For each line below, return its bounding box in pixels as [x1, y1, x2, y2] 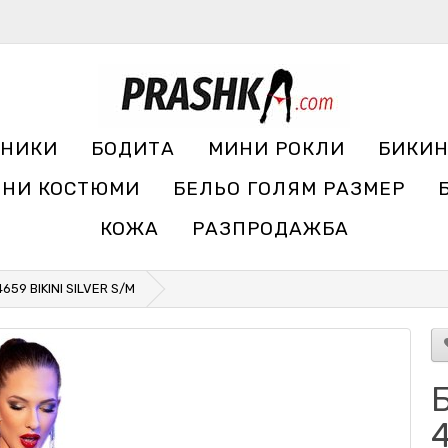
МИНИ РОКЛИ [208, 137, 345, 160]
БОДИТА [91, 137, 175, 160]
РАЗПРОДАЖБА [192, 217, 349, 240]
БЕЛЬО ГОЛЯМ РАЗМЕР [172, 177, 405, 200]
